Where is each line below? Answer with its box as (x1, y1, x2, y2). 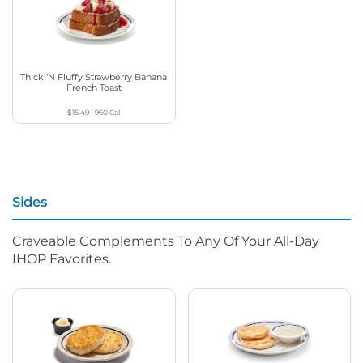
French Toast (66, 81, 122, 93)
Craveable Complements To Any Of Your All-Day (12, 233, 319, 249)
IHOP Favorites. (12, 250, 111, 267)
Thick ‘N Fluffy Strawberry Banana (20, 70, 168, 83)
